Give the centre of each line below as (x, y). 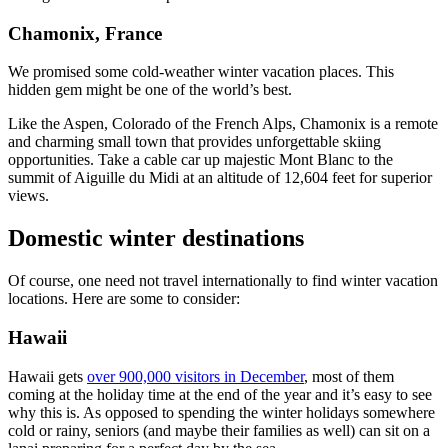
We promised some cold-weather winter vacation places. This (201, 72)
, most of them (349, 376)
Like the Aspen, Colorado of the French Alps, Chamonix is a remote (223, 124)
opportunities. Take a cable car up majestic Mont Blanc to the (200, 160)
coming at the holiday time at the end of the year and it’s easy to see (220, 394)
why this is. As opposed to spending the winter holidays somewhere (221, 412)
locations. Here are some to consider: (124, 299)
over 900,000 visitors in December (195, 376)
